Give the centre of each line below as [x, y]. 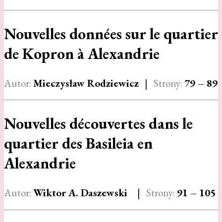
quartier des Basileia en [78, 143]
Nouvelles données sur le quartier [111, 33]
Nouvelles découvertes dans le [98, 124]
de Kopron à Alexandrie [82, 53]
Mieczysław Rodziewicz [86, 83]
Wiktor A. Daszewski [80, 193]
